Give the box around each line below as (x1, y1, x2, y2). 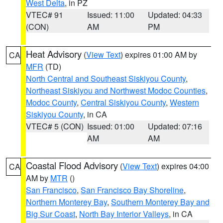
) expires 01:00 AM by (120, 49, 197, 60)
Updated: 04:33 (148, 9, 203, 20)
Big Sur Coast (26, 208, 75, 220)
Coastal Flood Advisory (26, 159, 118, 172)
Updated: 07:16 (148, 120, 203, 132)
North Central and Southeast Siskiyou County (26, 73, 186, 84)
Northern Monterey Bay (26, 196, 107, 208)
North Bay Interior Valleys (79, 208, 169, 220)
